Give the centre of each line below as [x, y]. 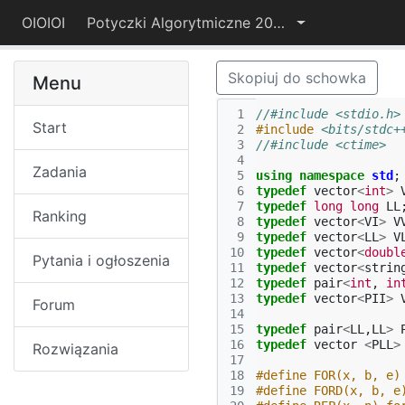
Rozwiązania [75, 349]
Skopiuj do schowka [297, 78]
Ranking [60, 216]
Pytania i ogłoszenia [101, 260]
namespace [332, 175]
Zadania [60, 172]
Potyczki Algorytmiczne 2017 [279, 23]
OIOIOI [43, 23]
